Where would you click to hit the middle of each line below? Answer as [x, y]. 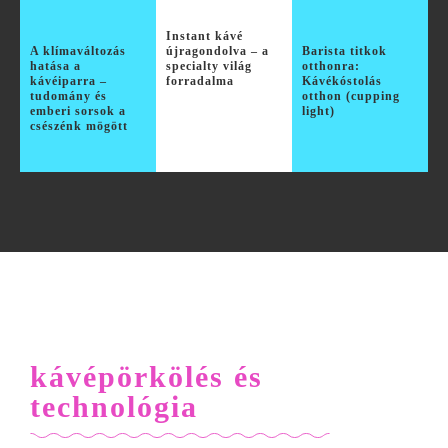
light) [318, 111]
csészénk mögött [79, 126]
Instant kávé [204, 36]
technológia [114, 407]
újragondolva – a [217, 51]
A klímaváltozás [78, 51]
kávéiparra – [68, 81]
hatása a [55, 66]
